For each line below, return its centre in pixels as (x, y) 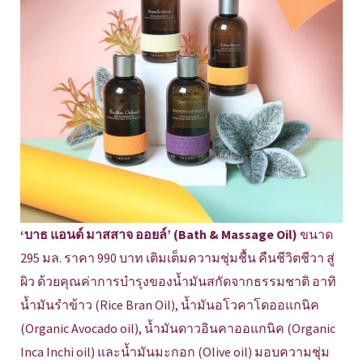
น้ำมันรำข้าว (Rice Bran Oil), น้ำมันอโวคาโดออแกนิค (170, 304)
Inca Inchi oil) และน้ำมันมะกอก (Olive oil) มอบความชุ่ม (175, 351)
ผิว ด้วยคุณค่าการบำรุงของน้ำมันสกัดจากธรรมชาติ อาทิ (178, 281)
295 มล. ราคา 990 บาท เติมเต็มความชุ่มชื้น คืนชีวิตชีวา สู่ (177, 257)
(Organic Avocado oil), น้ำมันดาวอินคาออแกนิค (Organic (178, 328)
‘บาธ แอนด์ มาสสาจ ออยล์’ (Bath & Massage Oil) (160, 234)
